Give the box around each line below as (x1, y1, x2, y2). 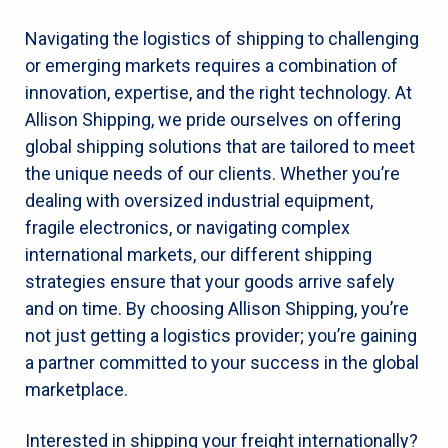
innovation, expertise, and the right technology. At (25, 81, 412, 103)
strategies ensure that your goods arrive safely (25, 270, 395, 292)
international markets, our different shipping (25, 243, 372, 265)
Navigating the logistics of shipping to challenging (25, 27, 419, 49)
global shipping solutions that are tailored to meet (25, 135, 415, 157)
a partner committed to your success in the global (25, 351, 419, 373)
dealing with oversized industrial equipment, (25, 189, 373, 211)
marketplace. (25, 378, 128, 400)
